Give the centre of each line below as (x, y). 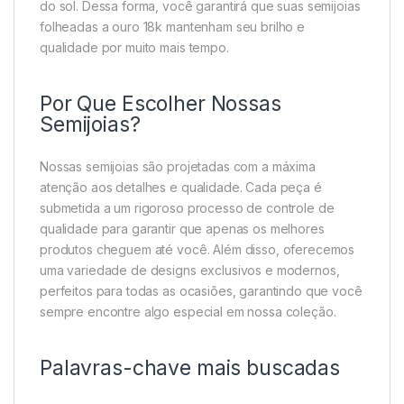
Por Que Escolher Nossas (161, 104)
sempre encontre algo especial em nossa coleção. (188, 312)
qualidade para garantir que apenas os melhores (182, 229)
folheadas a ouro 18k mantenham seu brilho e (172, 27)
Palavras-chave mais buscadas (190, 368)
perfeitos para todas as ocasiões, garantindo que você (201, 291)
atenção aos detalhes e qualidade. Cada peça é (181, 188)
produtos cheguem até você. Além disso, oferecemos (197, 250)
